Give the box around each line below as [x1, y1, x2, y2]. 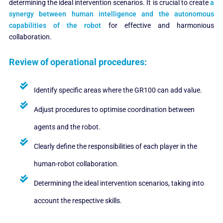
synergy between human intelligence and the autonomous [8, 10, 215, 18]
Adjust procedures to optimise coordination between [33, 106, 195, 114]
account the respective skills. [33, 197, 122, 205]
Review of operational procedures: [8, 57, 147, 68]
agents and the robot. [33, 123, 101, 131]
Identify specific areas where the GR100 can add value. [33, 86, 202, 95]
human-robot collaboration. [33, 160, 119, 168]
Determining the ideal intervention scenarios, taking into [33, 179, 204, 188]
